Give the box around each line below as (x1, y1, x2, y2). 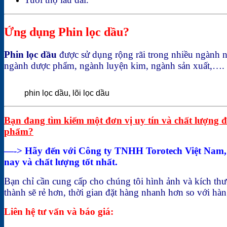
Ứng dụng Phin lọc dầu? (4, 25, 132, 39)
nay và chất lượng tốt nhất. (4, 156, 118, 167)
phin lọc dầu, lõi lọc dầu (24, 88, 109, 97)
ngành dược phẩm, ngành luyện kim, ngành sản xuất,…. (4, 60, 224, 71)
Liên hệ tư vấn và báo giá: (4, 206, 113, 217)
